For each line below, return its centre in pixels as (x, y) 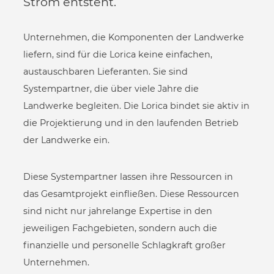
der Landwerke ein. (67, 140)
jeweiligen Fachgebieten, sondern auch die (120, 228)
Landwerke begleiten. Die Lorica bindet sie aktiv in (137, 106)
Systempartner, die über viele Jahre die (111, 89)
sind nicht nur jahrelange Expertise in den (118, 211)
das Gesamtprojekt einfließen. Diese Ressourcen (131, 194)
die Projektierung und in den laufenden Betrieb (131, 123)
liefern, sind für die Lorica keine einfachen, (118, 55)
